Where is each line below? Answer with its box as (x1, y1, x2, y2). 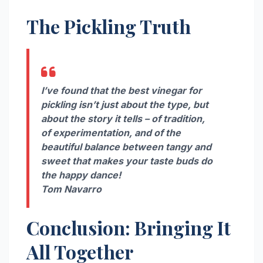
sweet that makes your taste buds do (41, 154, 213, 167)
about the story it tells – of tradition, (41, 112, 205, 124)
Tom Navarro (41, 183, 102, 195)
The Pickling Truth (26, 14, 191, 39)
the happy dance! (41, 168, 121, 181)
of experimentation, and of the (41, 126, 181, 139)
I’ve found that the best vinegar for (41, 84, 202, 96)
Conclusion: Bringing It (26, 214, 231, 240)
